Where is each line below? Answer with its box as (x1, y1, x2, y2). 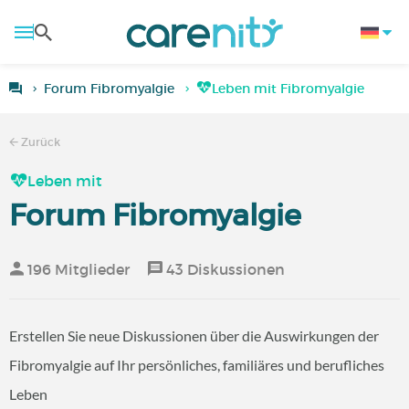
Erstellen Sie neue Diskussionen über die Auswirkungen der (9, 327, 379, 344)
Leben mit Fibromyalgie (212, 80, 364, 97)
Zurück (18, 135, 60, 149)
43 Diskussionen (163, 260, 285, 278)
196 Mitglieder (24, 260, 130, 278)
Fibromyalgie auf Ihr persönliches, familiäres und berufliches (9, 356, 384, 373)
